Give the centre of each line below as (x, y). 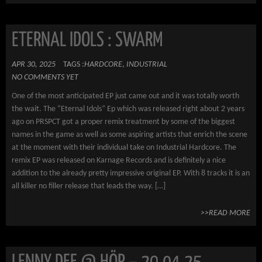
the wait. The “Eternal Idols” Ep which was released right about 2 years (128, 109)
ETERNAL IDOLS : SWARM (87, 41)
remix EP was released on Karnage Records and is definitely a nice (119, 161)
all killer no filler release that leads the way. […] (89, 186)
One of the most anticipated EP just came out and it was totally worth (125, 96)
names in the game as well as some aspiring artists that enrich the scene (130, 135)
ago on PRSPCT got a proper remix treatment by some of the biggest (123, 122)
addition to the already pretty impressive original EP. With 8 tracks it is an (131, 173)
